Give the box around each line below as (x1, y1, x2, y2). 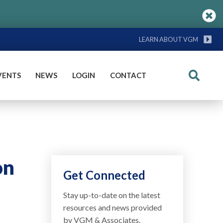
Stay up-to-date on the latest (63, 190, 161, 200)
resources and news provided (63, 203, 162, 212)
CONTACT (110, 71, 146, 80)
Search (188, 74, 222, 88)
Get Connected (63, 168, 146, 182)
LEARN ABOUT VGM (139, 35, 198, 43)
